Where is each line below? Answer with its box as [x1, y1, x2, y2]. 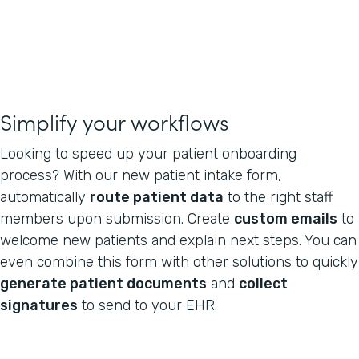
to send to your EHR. [78, 296, 217, 314]
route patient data [90, 188, 224, 206]
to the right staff [224, 188, 333, 206]
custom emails [234, 209, 337, 228]
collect [239, 274, 288, 292]
